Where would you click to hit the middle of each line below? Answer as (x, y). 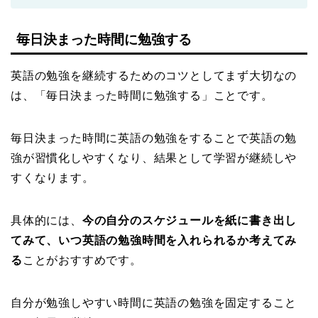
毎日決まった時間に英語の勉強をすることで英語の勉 (154, 138)
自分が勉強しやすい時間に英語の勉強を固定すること (154, 302)
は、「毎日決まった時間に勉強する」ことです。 (142, 95)
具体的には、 (46, 220)
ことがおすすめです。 (82, 260)
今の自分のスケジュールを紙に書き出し (190, 220)
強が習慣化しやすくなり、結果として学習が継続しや (154, 158)
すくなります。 (53, 177)
